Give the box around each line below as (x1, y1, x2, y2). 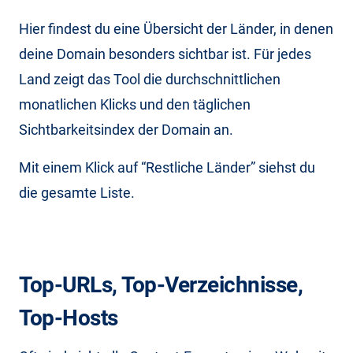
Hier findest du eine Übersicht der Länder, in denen (19, 20, 333, 37)
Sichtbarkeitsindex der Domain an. (19, 121, 233, 138)
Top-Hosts (19, 304, 118, 331)
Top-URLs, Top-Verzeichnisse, (19, 271, 303, 298)
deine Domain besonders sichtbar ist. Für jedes (19, 45, 311, 62)
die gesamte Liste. (19, 184, 135, 201)
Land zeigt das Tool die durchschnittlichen (19, 70, 281, 87)
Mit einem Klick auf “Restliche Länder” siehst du (19, 158, 315, 176)
